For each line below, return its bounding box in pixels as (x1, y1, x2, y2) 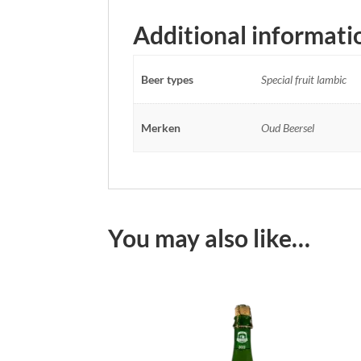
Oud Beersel (260, 121, 314, 135)
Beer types (140, 73, 193, 86)
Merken (140, 121, 180, 135)
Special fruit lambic (260, 73, 346, 86)
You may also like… (108, 223, 311, 252)
